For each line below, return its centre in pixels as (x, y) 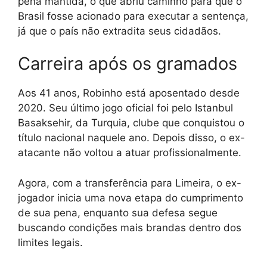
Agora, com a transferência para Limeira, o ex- (130, 183)
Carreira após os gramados (128, 64)
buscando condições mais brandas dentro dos (130, 227)
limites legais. (50, 242)
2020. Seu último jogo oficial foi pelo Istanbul (125, 108)
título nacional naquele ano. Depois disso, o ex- (131, 138)
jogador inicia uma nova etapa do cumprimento (131, 198)
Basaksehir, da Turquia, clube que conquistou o (131, 123)
